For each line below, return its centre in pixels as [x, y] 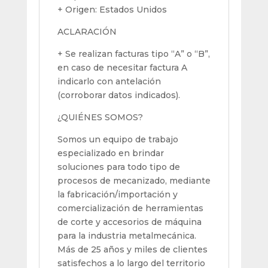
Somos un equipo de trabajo [118, 139]
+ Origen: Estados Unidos [112, 9]
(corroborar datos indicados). [118, 95]
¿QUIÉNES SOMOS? [100, 117]
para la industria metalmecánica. [127, 235]
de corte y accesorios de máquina [129, 222]
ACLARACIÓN [87, 31]
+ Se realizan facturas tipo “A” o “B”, [133, 54]
